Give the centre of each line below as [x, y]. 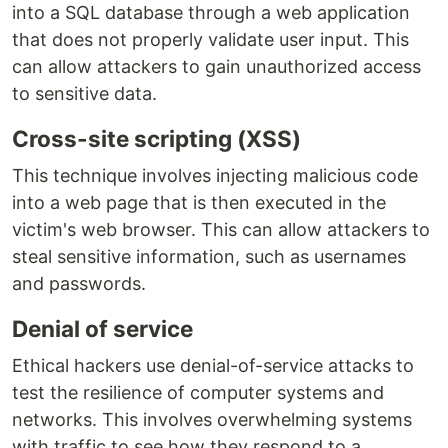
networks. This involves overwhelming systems [212, 420]
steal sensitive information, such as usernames [209, 257]
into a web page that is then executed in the [199, 203]
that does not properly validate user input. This [210, 40]
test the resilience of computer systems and [198, 393]
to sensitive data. [84, 94]
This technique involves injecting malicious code [215, 176]
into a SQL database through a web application [211, 13]
